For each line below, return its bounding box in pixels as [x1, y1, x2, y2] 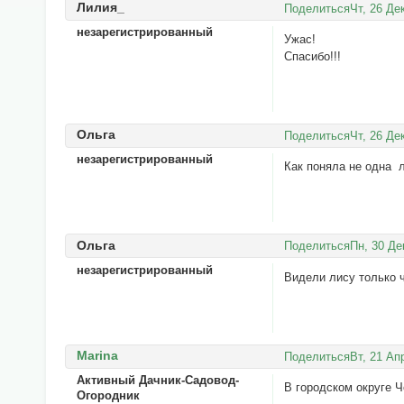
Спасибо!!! [284, 49, 342, 63]
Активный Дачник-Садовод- [76, 373, 239, 388]
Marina [76, 348, 118, 363]
